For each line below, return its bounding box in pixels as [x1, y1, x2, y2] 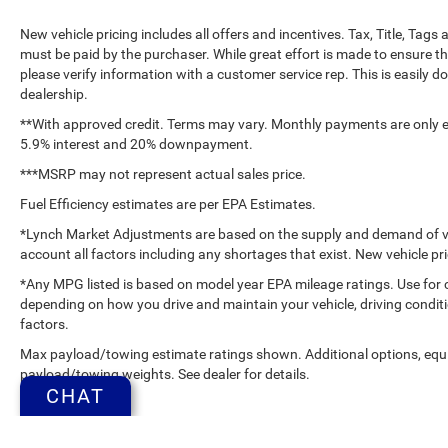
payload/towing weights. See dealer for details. [20, 365, 310, 382]
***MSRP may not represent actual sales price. [20, 165, 306, 182]
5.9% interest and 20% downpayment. [20, 135, 253, 152]
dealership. [20, 85, 88, 102]
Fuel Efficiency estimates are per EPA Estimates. [20, 195, 316, 212]
